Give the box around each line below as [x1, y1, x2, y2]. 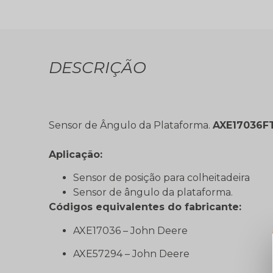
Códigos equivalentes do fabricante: [49, 201, 241, 213]
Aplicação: [49, 149, 102, 160]
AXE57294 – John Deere [73, 248, 190, 260]
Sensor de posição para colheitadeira [73, 172, 250, 184]
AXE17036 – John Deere [73, 224, 188, 236]
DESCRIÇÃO [49, 58, 146, 77]
